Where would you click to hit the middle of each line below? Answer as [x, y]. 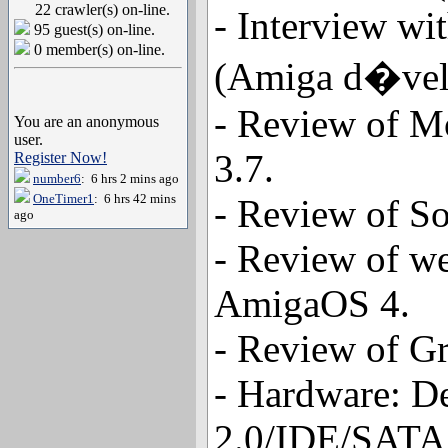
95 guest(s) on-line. [92, 29]
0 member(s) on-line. [97, 49]
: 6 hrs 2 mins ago [130, 178]
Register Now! [60, 157]
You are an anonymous [86, 121]
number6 [57, 178]
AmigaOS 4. [312, 303]
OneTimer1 [63, 198]
